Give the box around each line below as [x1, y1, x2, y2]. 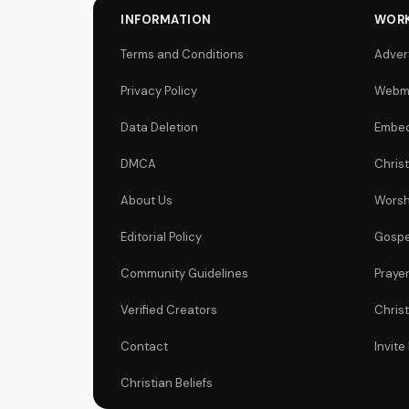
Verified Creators [121, 302, 217, 318]
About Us [121, 193, 173, 208]
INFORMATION [121, 12, 212, 27]
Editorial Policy [121, 229, 202, 245]
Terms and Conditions [121, 47, 244, 62]
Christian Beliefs [121, 375, 213, 391]
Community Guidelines [121, 266, 248, 281]
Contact [121, 339, 168, 354]
